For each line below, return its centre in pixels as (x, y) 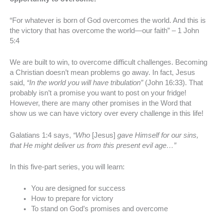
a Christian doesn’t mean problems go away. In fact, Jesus (102, 73)
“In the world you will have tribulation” (85, 83)
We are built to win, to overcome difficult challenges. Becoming (109, 63)
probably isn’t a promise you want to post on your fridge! (98, 93)
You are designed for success (78, 189)
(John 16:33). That (173, 83)
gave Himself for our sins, (158, 135)
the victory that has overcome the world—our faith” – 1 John (104, 31)
